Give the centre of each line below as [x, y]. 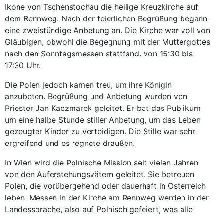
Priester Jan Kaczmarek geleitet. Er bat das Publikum [103, 108]
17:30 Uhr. [23, 65]
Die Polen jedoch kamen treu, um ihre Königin [88, 84]
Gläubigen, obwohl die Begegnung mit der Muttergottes [108, 42]
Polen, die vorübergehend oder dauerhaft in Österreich [105, 186]
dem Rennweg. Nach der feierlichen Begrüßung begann [106, 18]
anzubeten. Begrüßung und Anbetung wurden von [96, 96]
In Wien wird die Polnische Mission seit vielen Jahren [101, 162]
